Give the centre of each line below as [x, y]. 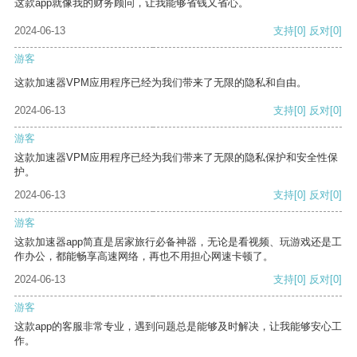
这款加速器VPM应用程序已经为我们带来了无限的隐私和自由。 [161, 83]
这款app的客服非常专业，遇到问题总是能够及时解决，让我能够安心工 [178, 327]
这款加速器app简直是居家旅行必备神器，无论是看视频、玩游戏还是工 [178, 242]
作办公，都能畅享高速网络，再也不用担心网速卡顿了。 [144, 257]
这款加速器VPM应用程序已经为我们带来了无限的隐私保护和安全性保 [176, 158]
